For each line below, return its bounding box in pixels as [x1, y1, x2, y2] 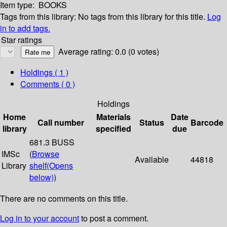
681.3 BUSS [29, 136, 74, 148]
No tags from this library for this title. [78, 11, 205, 23]
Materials [96, 111, 131, 123]
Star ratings [1, 34, 42, 46]
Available [135, 154, 169, 166]
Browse [32, 148, 59, 160]
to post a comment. [79, 212, 148, 224]
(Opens [47, 160, 73, 172]
